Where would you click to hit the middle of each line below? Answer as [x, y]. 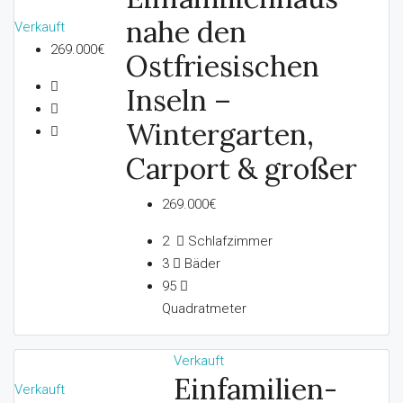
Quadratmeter [205, 308]
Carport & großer [242, 168]
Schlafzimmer [229, 241]
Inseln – [179, 100]
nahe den [187, 31]
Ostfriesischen [223, 66]
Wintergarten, [220, 134]
